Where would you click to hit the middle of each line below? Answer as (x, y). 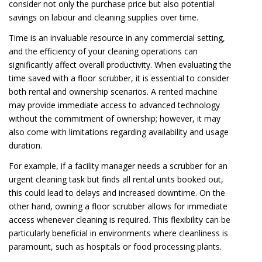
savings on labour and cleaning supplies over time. (104, 17)
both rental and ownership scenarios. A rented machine (113, 91)
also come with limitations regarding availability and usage (119, 132)
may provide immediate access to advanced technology (114, 105)
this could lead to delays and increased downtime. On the (117, 192)
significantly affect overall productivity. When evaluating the (120, 64)
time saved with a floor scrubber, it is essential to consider (119, 78)
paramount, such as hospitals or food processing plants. (115, 246)
